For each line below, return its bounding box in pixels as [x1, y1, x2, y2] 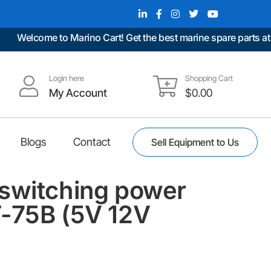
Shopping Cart [184, 73, 233, 83]
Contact [73, 135, 111, 148]
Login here [48, 73, 84, 83]
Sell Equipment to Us [151, 135, 239, 148]
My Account [48, 86, 107, 99]
